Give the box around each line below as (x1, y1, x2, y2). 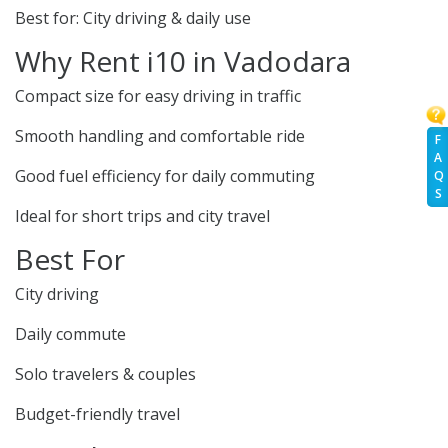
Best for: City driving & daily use (15, 7, 251, 30)
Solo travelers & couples (15, 363, 196, 386)
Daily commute (15, 323, 126, 346)
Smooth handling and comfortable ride (15, 125, 305, 148)
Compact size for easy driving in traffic (15, 85, 301, 108)
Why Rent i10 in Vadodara (15, 42, 351, 81)
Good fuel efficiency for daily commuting (15, 165, 315, 188)
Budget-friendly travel (15, 403, 180, 426)
